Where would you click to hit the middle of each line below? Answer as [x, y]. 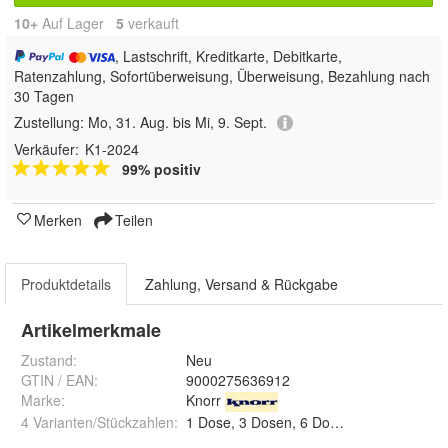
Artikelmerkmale [91, 329]
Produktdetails [66, 283]
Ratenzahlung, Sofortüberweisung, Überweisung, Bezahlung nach [222, 75]
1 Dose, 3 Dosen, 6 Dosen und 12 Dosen [415, 421]
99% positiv [161, 168]
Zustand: [49, 359]
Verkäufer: [46, 148]
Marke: [43, 399]
